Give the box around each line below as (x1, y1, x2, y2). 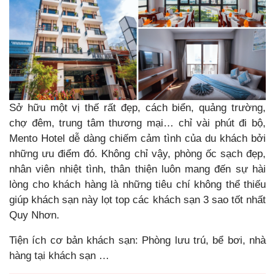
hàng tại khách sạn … (9, 249, 109, 261)
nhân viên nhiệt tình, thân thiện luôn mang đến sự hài (9, 163, 266, 176)
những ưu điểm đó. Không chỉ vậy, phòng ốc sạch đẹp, (9, 148, 266, 160)
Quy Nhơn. (9, 209, 60, 222)
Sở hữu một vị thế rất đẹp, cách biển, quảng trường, (9, 102, 266, 114)
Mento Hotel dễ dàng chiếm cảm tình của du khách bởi (9, 133, 266, 145)
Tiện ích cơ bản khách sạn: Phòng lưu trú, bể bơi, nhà (9, 234, 266, 246)
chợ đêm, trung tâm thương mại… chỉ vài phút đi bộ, (9, 117, 266, 130)
